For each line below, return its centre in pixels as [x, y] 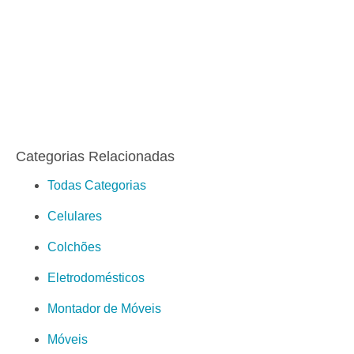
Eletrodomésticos [96, 277]
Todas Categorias [97, 185]
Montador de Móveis [104, 308]
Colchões [74, 247]
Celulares [75, 216]
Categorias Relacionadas [95, 156]
